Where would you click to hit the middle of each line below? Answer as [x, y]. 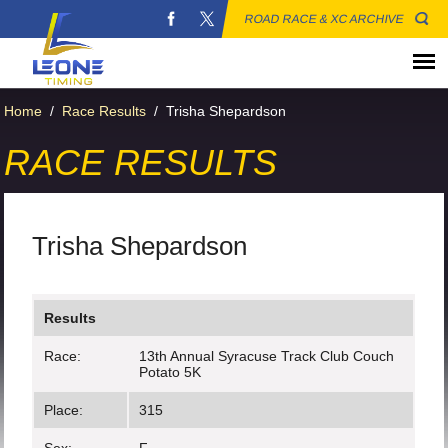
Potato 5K [170, 372]
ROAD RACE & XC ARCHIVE [324, 19]
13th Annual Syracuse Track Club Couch [267, 356]
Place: [64, 410]
